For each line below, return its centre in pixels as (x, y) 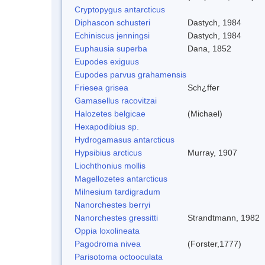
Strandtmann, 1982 (224, 217)
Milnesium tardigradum (117, 191)
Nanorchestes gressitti (116, 217)
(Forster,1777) (214, 243)
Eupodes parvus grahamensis (130, 74)
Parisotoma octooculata (119, 256)
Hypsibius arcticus (108, 152)
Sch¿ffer (203, 87)
